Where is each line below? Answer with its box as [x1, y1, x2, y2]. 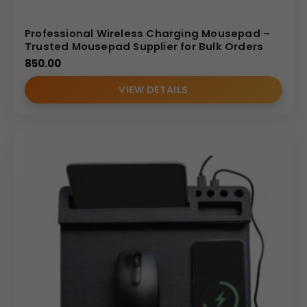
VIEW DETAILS [119, 82, 188, 97]
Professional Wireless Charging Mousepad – [25, 25, 271, 40]
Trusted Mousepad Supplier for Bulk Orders [25, 38, 264, 53]
